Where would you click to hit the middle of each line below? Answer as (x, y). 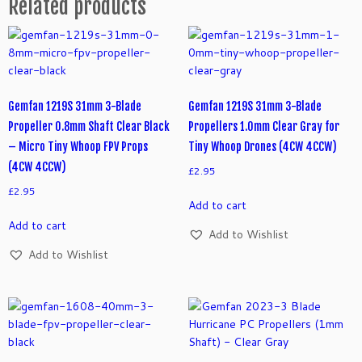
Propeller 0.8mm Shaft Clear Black (89, 127)
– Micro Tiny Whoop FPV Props (78, 147)
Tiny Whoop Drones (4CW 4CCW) (262, 147)
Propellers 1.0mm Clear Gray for (263, 127)
